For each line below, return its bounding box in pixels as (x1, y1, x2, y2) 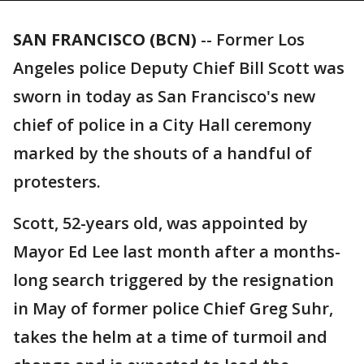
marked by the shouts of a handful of (13, 142, 312, 164)
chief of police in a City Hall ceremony (13, 114, 312, 136)
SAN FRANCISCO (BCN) (13, 28, 197, 50)
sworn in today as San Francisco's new (13, 85, 315, 107)
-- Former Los (197, 28, 305, 50)
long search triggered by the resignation (13, 269, 334, 291)
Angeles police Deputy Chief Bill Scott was (13, 57, 344, 79)
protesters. (13, 171, 101, 193)
